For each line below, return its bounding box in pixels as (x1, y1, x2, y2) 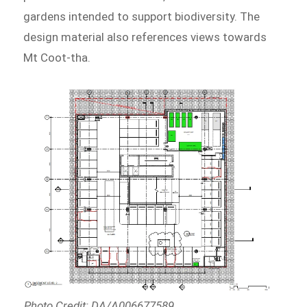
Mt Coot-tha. (23, 51, 91, 65)
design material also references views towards (23, 30, 267, 45)
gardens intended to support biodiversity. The (23, 10, 260, 24)
